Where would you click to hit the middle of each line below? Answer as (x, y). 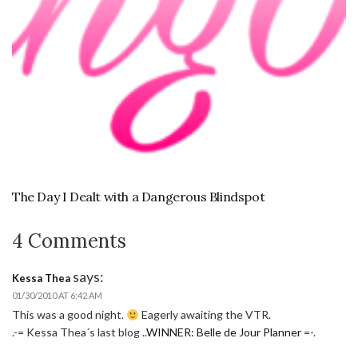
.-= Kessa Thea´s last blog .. (79, 332)
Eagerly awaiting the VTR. (205, 315)
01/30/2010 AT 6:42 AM (57, 296)
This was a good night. (69, 315)
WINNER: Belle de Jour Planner (224, 332)
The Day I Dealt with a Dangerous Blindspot (139, 197)
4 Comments (69, 241)
